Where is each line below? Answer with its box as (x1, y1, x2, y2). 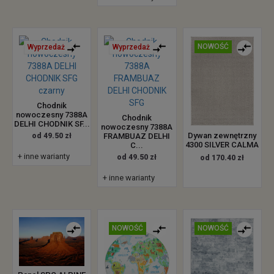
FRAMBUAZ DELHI (103, 131, 171, 141)
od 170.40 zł (200, 153, 245, 162)
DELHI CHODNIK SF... (13, 119, 90, 128)
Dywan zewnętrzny (188, 130, 257, 140)
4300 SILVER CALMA (185, 139, 259, 149)
